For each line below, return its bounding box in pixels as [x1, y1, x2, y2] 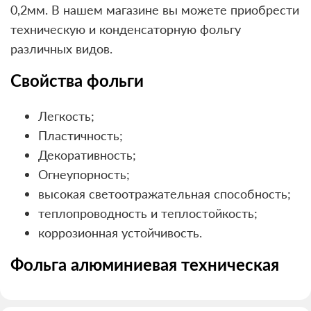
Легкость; [38, 108, 94, 124]
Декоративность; [38, 146, 136, 162]
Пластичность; [38, 127, 123, 143]
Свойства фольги [10, 73, 144, 90]
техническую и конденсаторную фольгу [10, 21, 241, 37]
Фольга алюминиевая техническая [10, 257, 279, 274]
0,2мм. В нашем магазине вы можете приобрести [10, 1, 299, 17]
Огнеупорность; [38, 166, 130, 182]
